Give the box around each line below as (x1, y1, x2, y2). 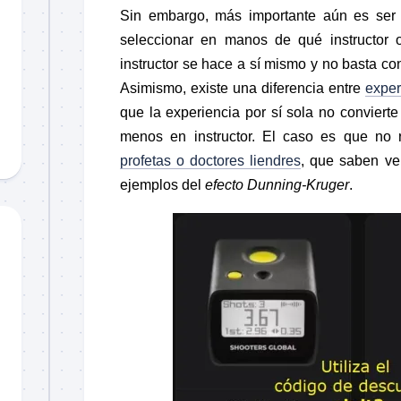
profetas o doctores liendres (120, 152, 302, 168)
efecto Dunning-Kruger (205, 176, 349, 192)
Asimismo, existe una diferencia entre (120, 80, 361, 96)
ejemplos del (120, 176, 201, 192)
